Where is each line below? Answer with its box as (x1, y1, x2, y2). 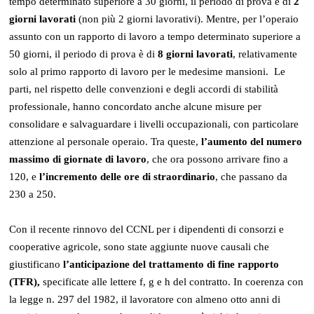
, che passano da (215, 170, 288, 182)
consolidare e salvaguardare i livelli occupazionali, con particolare (9, 118, 299, 130)
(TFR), (9, 275, 41, 287)
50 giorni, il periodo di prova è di (9, 48, 158, 60)
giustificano (9, 258, 64, 270)
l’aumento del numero (201, 135, 303, 147)
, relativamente (233, 48, 298, 60)
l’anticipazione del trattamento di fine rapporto (63, 258, 280, 270)
